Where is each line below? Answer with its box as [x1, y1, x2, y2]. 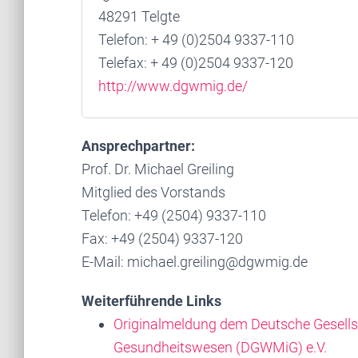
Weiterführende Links [82, 292, 221, 309]
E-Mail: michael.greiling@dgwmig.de [82, 253, 308, 270]
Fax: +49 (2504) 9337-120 [82, 230, 243, 247]
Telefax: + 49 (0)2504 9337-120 [98, 54, 293, 71]
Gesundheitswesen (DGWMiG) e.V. [113, 339, 327, 356]
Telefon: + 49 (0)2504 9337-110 [98, 31, 294, 48]
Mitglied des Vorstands [82, 184, 225, 201]
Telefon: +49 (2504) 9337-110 [82, 207, 266, 224]
